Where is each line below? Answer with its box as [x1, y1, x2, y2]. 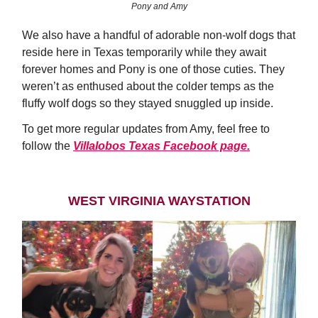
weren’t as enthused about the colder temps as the [22, 79, 274, 92]
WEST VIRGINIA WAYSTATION [67, 193, 251, 208]
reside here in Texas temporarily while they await [22, 45, 266, 58]
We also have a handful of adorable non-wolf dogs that [22, 28, 295, 41]
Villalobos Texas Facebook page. [73, 139, 250, 152]
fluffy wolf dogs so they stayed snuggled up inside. [22, 97, 273, 109]
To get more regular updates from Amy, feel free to [22, 122, 270, 135]
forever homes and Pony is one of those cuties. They [22, 62, 285, 75]
